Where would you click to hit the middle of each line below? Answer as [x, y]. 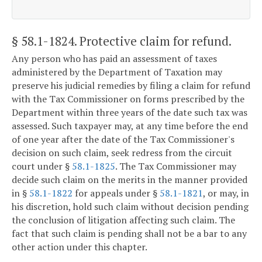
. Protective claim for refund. [153, 41]
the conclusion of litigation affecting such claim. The [123, 220]
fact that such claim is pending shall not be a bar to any [129, 234]
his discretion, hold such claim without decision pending [130, 207]
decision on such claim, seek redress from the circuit [122, 153]
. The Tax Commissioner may [176, 166]
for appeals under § [116, 193]
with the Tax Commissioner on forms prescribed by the [128, 99]
